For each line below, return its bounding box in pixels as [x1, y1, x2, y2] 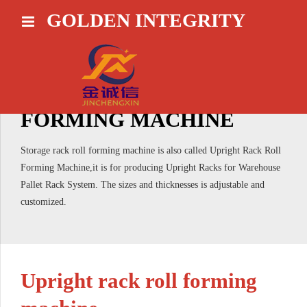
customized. [21, 196, 66, 207]
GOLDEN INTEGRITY [46, 10, 245, 31]
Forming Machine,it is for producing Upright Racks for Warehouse [21, 162, 280, 173]
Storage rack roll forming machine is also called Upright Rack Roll [21, 145, 281, 156]
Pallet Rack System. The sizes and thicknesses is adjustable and [21, 179, 265, 190]
